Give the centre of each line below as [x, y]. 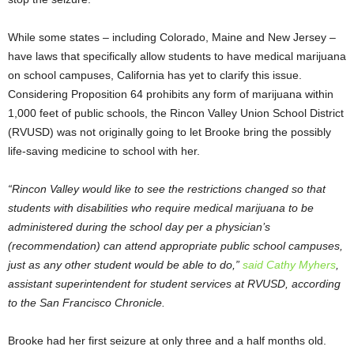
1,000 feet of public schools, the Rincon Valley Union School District [176, 113]
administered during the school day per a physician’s [139, 227]
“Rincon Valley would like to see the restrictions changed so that [167, 189]
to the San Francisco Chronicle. [87, 303]
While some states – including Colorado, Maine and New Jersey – [172, 38]
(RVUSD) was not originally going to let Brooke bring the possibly [169, 132]
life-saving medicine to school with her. [104, 151]
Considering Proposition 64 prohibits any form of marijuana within [171, 94]
